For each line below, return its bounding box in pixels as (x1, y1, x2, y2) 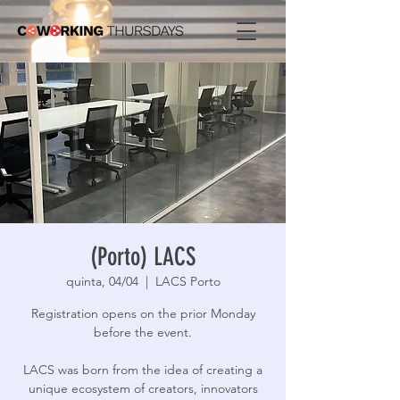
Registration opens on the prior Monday (30, 305, 255, 321)
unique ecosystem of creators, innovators (28, 380, 258, 396)
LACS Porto (154, 273, 221, 289)
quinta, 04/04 (65, 273, 138, 289)
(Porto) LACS (90, 242, 196, 271)
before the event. (94, 324, 192, 340)
